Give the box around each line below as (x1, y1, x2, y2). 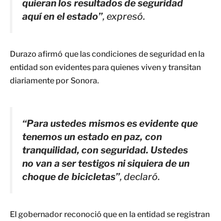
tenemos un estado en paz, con (22, 130, 162, 143)
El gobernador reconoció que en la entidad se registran (10, 209, 210, 219)
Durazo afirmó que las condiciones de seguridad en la (10, 49, 205, 59)
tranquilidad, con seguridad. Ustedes (22, 144, 188, 156)
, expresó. (102, 10, 146, 22)
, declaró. (119, 170, 160, 183)
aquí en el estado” (22, 10, 103, 22)
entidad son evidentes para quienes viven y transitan (10, 62, 201, 72)
